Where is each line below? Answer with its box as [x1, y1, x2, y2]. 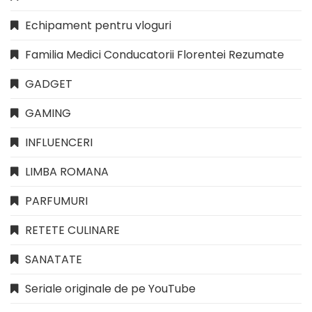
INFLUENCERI [25, 134, 93, 150]
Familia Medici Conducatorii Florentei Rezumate [25, 46, 284, 63]
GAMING [25, 104, 71, 121]
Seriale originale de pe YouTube [25, 280, 196, 297]
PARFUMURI [25, 192, 88, 209]
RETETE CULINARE [25, 221, 120, 238]
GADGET [25, 75, 72, 92]
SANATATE [25, 251, 82, 267]
